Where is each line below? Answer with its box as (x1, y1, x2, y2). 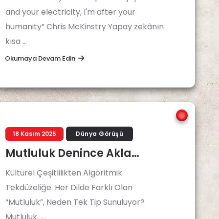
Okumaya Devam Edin (5, 54, 75, 63)
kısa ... (5, 36, 27, 47)
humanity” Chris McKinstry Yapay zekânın (5, 21, 164, 32)
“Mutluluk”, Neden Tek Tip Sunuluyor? (5, 197, 145, 208)
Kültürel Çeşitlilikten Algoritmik (5, 167, 122, 178)
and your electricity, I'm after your (5, 6, 135, 18)
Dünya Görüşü (76, 130, 124, 138)
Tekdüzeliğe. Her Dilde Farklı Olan (5, 182, 132, 193)
